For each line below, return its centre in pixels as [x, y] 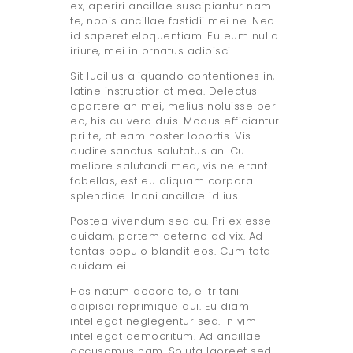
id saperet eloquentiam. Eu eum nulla [174, 36]
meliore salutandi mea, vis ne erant [169, 166]
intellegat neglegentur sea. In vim [163, 321]
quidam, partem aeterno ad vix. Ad [167, 236]
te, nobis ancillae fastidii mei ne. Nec [172, 21]
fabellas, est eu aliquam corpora [162, 181]
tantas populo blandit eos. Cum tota [171, 251]
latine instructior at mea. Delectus [164, 91]
